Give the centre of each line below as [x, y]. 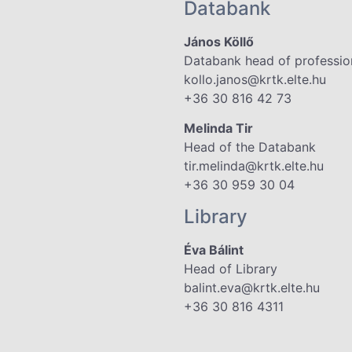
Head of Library [231, 268]
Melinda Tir [218, 128]
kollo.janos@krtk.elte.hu [255, 79]
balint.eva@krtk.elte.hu [252, 287]
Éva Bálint [214, 249]
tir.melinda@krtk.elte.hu [254, 166]
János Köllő [219, 41]
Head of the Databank [250, 147]
